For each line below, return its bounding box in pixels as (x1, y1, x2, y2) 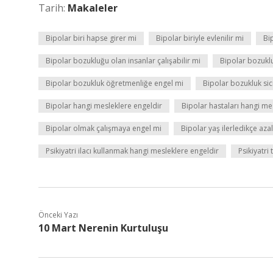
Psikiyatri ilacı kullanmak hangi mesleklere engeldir (46, 146, 219, 156)
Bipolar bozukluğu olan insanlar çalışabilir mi (46, 55, 200, 66)
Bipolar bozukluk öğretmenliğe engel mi (46, 78, 183, 88)
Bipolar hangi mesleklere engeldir (46, 101, 162, 111)
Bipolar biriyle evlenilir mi (156, 33, 244, 43)
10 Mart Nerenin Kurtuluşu (38, 221, 168, 235)
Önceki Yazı (38, 210, 78, 220)
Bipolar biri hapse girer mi (46, 33, 136, 43)
